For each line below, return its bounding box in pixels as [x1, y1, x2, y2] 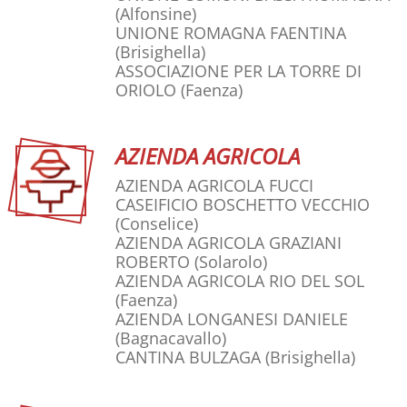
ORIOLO [115, 79, 176, 102]
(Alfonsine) [115, 3, 196, 25]
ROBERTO [115, 251, 190, 273]
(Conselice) [115, 213, 198, 235]
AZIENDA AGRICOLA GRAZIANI [115, 232, 342, 254]
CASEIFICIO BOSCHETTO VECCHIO [115, 194, 370, 216]
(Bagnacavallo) [115, 327, 226, 350]
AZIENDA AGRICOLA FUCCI [115, 174, 313, 197]
